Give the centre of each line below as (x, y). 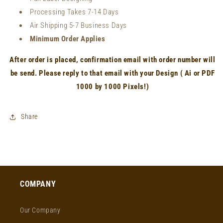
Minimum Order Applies (68, 39)
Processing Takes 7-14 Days (74, 12)
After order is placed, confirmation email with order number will (112, 59)
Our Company (40, 210)
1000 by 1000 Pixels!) (112, 86)
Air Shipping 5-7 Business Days (78, 25)
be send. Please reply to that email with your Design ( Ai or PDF (112, 73)
